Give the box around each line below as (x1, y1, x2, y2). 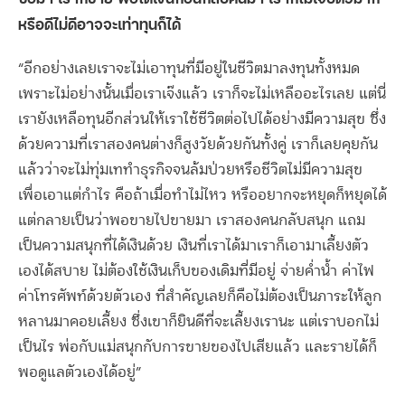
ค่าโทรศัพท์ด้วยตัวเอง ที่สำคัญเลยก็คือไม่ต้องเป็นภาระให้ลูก (18, 289, 381, 305)
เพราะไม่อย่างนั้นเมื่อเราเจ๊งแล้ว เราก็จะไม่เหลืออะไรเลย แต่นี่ (18, 87, 386, 102)
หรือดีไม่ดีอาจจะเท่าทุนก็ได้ (18, 14, 181, 36)
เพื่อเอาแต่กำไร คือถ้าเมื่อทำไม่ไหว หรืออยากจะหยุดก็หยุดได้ (18, 188, 387, 203)
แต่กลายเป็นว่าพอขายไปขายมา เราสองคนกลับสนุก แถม (18, 213, 365, 229)
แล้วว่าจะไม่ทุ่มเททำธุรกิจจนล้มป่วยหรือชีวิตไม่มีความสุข (18, 163, 363, 178)
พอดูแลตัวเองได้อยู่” (18, 365, 141, 381)
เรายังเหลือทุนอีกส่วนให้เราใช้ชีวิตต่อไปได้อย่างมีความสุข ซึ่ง (18, 112, 386, 127)
